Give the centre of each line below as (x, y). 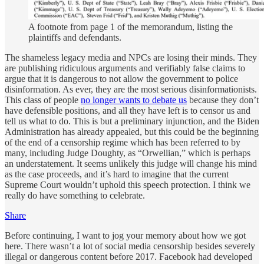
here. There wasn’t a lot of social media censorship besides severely (130, 246)
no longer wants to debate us (134, 100)
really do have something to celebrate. (75, 196)
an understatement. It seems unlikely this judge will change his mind (131, 164)
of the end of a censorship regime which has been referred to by (123, 143)
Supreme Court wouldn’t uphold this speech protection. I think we (128, 185)
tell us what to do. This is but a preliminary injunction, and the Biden (132, 121)
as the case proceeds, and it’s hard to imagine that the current (117, 174)
